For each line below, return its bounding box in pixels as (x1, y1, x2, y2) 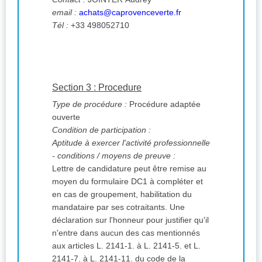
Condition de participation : (52, 125, 151, 135)
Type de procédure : (52, 99, 127, 109)
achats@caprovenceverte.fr (79, 8, 181, 18)
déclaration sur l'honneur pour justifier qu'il (52, 215, 209, 225)
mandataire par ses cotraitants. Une (52, 202, 170, 212)
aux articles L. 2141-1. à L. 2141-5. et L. (52, 241, 201, 251)
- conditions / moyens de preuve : (52, 151, 175, 161)
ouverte (52, 112, 80, 122)
